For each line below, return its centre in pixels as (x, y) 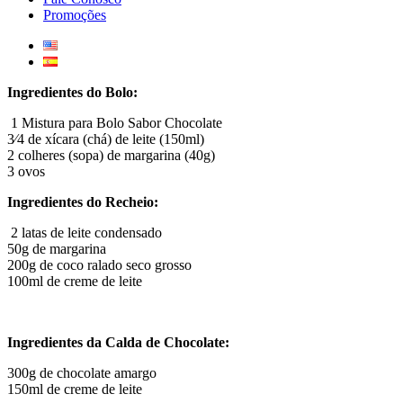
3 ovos (26, 171)
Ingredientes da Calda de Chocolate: (118, 342)
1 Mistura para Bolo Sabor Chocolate (116, 122)
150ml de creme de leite (75, 389)
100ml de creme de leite (75, 281)
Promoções (75, 14)
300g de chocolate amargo (82, 372)
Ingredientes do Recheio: (83, 201)
